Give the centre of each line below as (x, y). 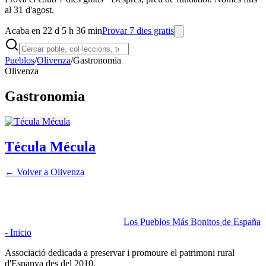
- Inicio (18, 232)
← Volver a (28, 172)
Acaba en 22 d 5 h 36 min (53, 31)
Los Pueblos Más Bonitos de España (192, 221)
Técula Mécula (50, 146)
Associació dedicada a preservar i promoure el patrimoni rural (120, 252)
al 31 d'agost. (29, 10)
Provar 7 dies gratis (138, 31)
